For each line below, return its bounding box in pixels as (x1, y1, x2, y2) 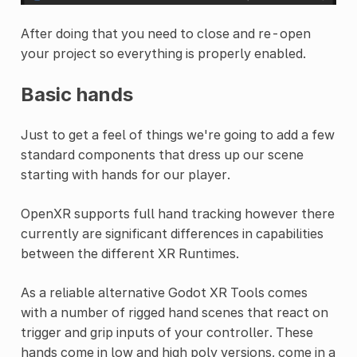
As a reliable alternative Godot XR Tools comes (20, 284, 308, 301)
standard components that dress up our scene (20, 147, 304, 163)
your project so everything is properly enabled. (20, 45, 306, 62)
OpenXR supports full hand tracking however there (20, 206, 335, 222)
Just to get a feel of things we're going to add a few (20, 127, 335, 143)
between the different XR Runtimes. (20, 245, 239, 262)
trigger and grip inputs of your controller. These (20, 324, 313, 341)
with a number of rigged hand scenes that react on (20, 304, 328, 321)
